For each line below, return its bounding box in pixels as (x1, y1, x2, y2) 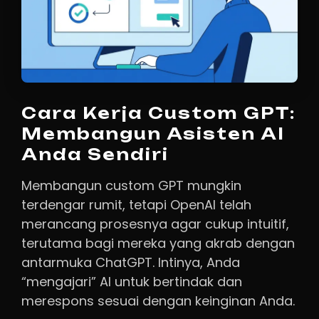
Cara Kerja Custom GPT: (21, 103, 296, 123)
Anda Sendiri (21, 145, 169, 164)
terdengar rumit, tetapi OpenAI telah (21, 196, 251, 214)
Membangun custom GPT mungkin (21, 177, 241, 195)
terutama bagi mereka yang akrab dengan (21, 234, 295, 253)
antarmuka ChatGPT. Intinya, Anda (21, 253, 240, 272)
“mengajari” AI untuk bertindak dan (21, 273, 242, 291)
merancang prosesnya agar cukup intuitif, (21, 215, 289, 234)
